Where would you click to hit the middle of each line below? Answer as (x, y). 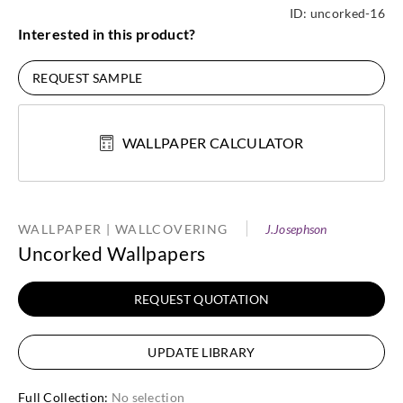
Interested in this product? (107, 34)
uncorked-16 (347, 13)
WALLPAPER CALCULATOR (213, 143)
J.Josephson (296, 229)
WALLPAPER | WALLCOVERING (123, 229)
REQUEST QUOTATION (201, 300)
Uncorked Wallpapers (112, 254)
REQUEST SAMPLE (88, 78)
